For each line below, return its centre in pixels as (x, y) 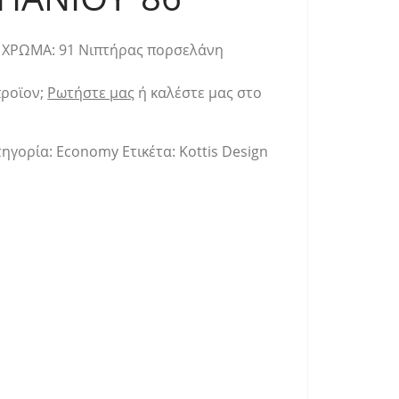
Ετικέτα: (151, 151)
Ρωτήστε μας (91, 93)
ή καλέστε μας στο (200, 93)
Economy (88, 151)
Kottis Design (224, 151)
